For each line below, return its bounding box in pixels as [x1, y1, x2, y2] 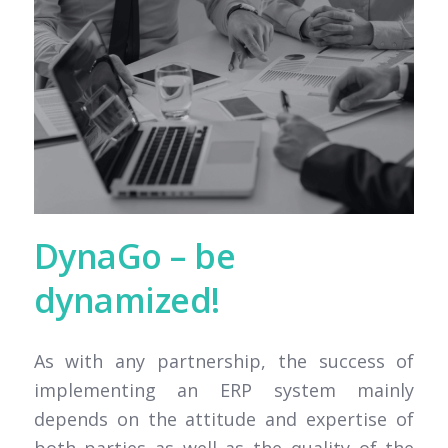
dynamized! [33, 276, 220, 323]
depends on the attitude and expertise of [33, 407, 415, 432]
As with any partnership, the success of [33, 349, 415, 374]
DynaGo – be [33, 232, 236, 279]
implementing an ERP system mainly [33, 378, 415, 403]
